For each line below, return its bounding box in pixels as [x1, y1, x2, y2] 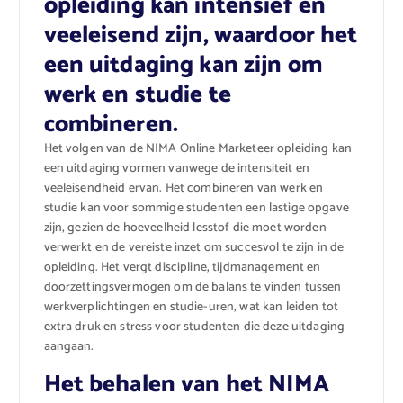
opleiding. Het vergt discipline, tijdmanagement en [43, 256, 321, 278]
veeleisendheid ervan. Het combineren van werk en [43, 177, 324, 199]
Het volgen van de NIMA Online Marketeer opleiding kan [43, 138, 352, 159]
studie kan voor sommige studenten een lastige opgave [43, 197, 349, 219]
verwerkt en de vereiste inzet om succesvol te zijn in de [43, 237, 345, 258]
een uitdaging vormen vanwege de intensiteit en [43, 157, 309, 179]
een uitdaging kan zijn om [43, 45, 323, 85]
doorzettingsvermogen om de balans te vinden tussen [43, 276, 342, 298]
